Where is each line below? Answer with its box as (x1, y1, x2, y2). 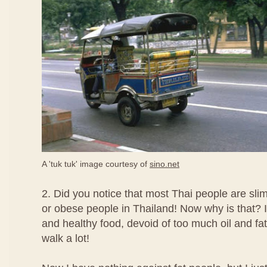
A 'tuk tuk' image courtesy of (42, 159, 150, 169)
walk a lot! (42, 232, 89, 244)
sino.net (150, 159, 179, 169)
